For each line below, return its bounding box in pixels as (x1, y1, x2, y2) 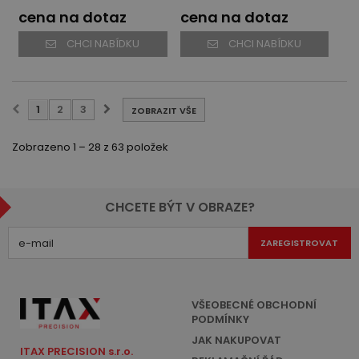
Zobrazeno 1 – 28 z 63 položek (12, 139, 168, 155)
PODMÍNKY (192, 312, 249, 328)
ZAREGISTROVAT (260, 236, 339, 250)
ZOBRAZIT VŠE (131, 104, 196, 118)
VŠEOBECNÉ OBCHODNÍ (192, 297, 317, 313)
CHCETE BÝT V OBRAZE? (104, 198, 255, 217)
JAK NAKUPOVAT (192, 333, 281, 349)
